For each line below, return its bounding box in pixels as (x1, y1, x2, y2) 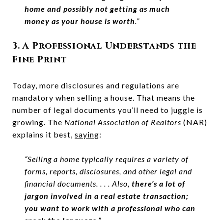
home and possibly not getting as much (24, 3, 170, 13)
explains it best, (12, 129, 75, 139)
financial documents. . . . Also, (24, 178, 132, 188)
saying (75, 129, 99, 139)
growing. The (12, 117, 64, 127)
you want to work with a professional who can (24, 203, 195, 213)
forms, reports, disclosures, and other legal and (24, 166, 192, 176)
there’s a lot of (131, 178, 185, 188)
